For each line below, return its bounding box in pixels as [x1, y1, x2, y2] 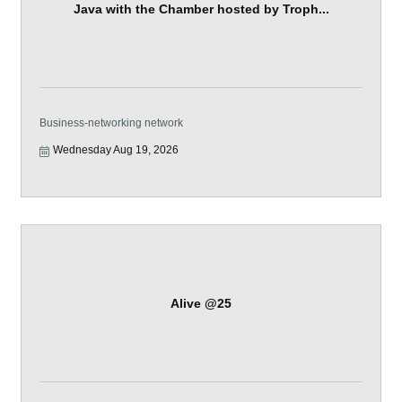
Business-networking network [39, 117, 183, 129]
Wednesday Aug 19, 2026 [53, 144, 179, 156]
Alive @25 [170, 295, 232, 310]
